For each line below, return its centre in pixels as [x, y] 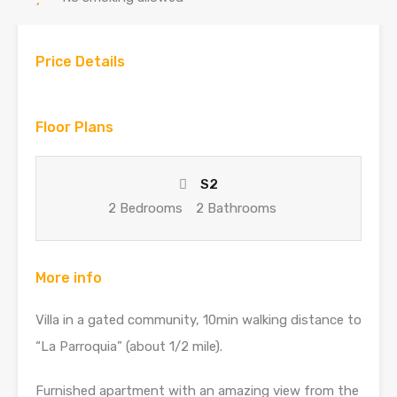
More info [69, 278]
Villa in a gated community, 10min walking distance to [198, 320]
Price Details [80, 62]
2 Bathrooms [236, 208]
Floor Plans [74, 127]
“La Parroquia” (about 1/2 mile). [129, 346]
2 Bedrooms [145, 208]
